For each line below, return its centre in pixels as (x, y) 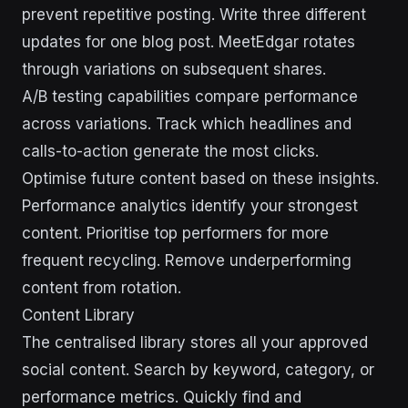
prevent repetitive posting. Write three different (194, 15)
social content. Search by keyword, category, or (198, 370)
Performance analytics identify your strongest (190, 206)
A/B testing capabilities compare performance (190, 97)
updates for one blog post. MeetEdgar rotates (189, 42)
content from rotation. (102, 288)
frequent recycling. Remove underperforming (187, 260)
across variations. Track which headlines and (187, 124)
